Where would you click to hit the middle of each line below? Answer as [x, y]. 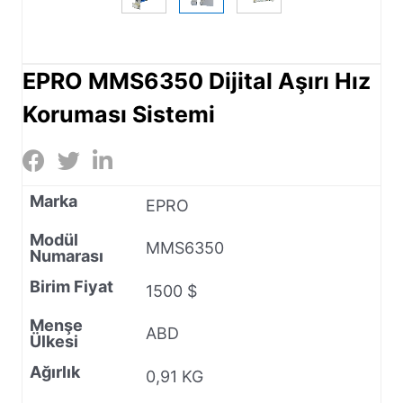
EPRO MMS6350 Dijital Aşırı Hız [197, 81]
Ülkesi [54, 341]
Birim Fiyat [72, 286]
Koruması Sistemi [119, 114]
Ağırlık [55, 372]
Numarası [67, 255]
